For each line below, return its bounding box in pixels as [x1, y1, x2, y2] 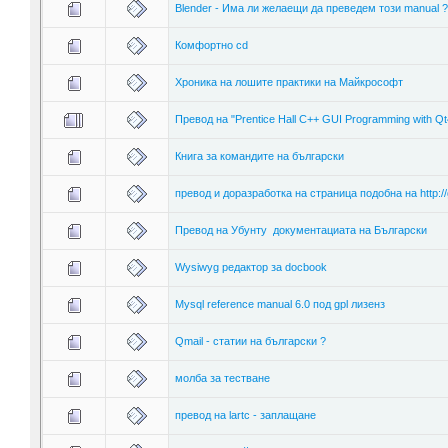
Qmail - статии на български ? [174, 334, 326, 347]
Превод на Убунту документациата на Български [174, 223, 427, 236]
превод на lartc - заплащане [174, 408, 316, 421]
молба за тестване [174, 371, 270, 384]
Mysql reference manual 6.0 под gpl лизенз [174, 297, 385, 310]
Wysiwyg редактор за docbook [174, 260, 327, 273]
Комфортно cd [174, 38, 248, 51]
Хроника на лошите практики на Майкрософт [174, 75, 403, 88]
